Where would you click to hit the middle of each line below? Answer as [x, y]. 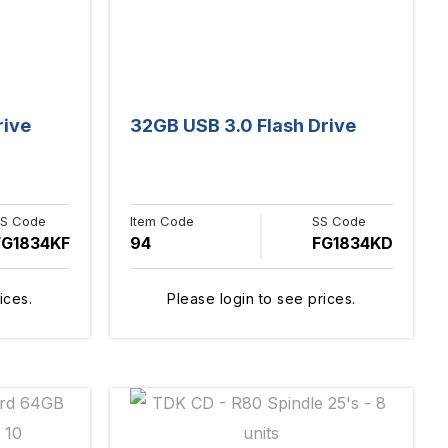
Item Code [161, 220]
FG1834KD [352, 242]
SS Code [339, 220]
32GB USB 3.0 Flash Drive [242, 125]
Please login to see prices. [261, 298]
